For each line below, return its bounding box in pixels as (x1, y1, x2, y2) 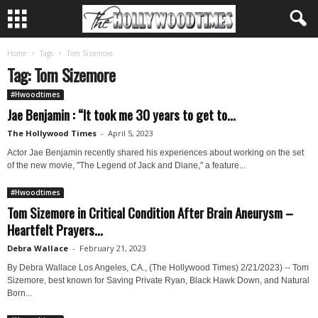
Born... (7, 288, 32, 298)
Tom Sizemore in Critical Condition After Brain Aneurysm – (7, 202, 293, 222)
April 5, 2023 (108, 128, 153, 138)
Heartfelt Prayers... (7, 219, 103, 239)
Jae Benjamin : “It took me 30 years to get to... (7, 104, 236, 124)
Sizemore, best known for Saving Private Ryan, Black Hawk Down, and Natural (7, 275, 309, 285)
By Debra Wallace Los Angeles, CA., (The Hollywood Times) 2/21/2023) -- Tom (7, 263, 309, 273)
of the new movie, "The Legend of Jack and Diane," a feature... (7, 160, 246, 170)
